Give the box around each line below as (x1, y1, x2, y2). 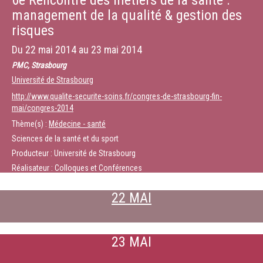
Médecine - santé (49, 119, 106, 129)
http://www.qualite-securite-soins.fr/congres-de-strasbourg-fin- (12, 92, 222, 101)
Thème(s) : (12, 119, 49, 129)
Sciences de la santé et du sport (12, 134, 119, 143)
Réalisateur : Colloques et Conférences (12, 163, 142, 173)
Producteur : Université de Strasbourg (12, 149, 136, 158)
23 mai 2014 (91, 43, 142, 56)
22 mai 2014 (25, 43, 76, 56)
